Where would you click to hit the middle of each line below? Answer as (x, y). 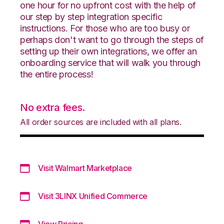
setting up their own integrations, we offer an (108, 51)
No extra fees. (52, 107)
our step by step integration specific (91, 16)
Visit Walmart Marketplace (85, 168)
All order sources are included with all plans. (101, 122)
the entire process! (57, 74)
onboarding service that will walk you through (110, 62)
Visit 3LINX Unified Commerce (93, 196)
